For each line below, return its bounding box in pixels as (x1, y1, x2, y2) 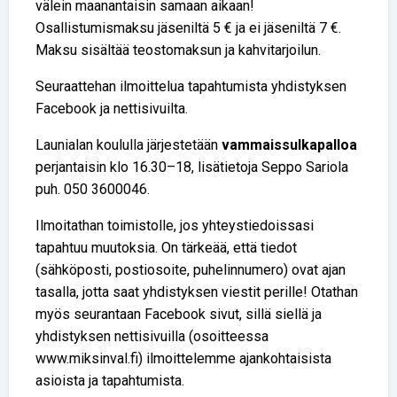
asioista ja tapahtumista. (35, 372, 184, 390)
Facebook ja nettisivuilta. (35, 100, 188, 118)
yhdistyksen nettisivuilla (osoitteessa (35, 328, 269, 346)
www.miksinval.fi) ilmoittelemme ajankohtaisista (35, 350, 331, 368)
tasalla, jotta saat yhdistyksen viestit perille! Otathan (35, 284, 358, 301)
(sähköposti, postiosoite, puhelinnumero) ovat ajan (35, 261, 346, 279)
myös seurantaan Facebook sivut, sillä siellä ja (35, 306, 322, 323)
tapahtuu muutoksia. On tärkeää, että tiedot (35, 239, 297, 257)
